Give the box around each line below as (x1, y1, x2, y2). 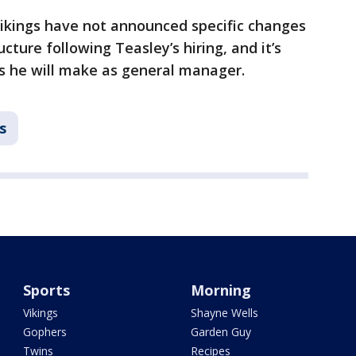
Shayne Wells (190, 305, 258, 321)
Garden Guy (190, 324, 251, 340)
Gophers (23, 324, 68, 340)
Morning (190, 281, 251, 300)
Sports (23, 281, 71, 300)
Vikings (23, 305, 59, 321)
